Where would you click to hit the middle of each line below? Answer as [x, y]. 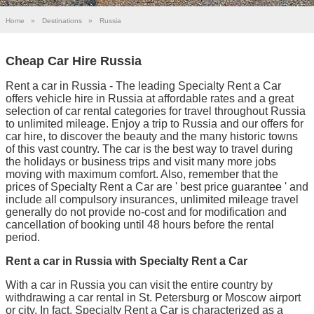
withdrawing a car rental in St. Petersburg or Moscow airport [153, 297]
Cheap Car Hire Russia [74, 61]
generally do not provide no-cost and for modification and [146, 212]
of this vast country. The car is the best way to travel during [149, 149]
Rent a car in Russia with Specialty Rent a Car [127, 261]
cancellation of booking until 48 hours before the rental [140, 224]
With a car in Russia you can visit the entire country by [139, 285]
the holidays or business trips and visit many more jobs [141, 161]
